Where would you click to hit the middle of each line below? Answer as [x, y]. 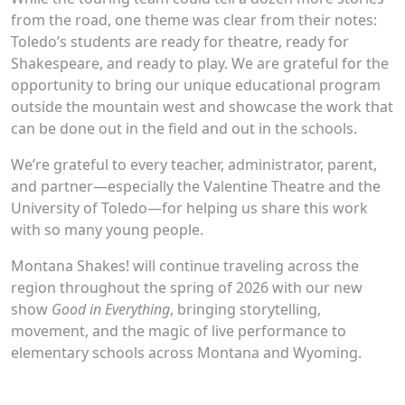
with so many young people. [107, 230]
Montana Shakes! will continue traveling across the [185, 266]
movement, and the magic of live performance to [179, 331]
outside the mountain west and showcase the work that [202, 107]
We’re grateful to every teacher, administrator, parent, [194, 165]
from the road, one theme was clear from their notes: [194, 20]
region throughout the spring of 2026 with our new [187, 288]
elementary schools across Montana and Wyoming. [186, 353]
